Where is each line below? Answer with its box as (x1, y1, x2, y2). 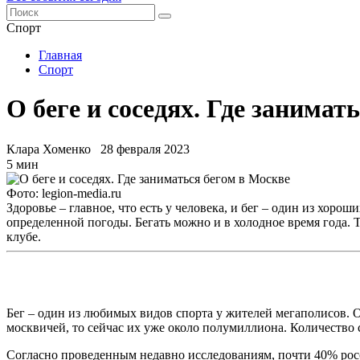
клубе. (6, 229, 41, 243)
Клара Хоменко (6, 141, 91, 156)
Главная (39, 48, 82, 62)
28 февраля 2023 (100, 141, 190, 156)
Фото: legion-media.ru (6, 186, 121, 200)
